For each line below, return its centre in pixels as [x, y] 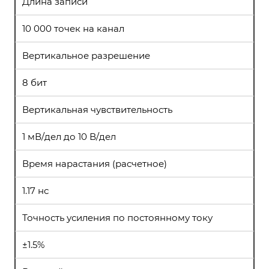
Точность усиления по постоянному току [117, 218]
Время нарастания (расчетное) [95, 164]
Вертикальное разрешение [86, 56]
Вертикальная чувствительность [97, 110]
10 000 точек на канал [73, 29]
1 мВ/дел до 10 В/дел [69, 137]
